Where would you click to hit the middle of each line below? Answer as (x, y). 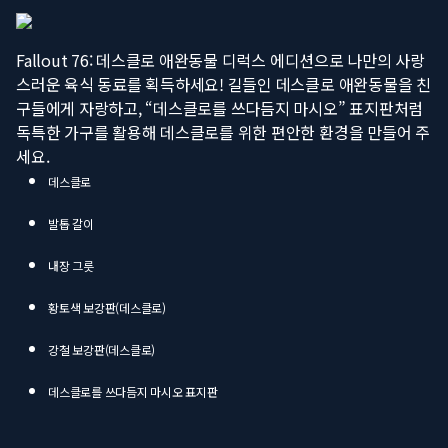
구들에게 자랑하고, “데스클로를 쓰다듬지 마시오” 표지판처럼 (220, 108)
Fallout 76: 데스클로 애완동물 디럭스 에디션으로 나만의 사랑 (220, 60)
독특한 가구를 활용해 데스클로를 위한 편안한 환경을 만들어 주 (223, 132)
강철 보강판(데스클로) (102, 350)
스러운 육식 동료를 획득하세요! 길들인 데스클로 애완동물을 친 (223, 84)
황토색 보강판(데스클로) (107, 308)
